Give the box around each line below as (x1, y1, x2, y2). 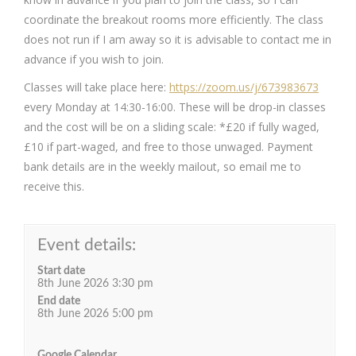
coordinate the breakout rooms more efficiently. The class (24, 12, 323, 27)
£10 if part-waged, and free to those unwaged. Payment (24, 139, 313, 154)
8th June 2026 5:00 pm (37, 308, 153, 319)
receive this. (24, 179, 84, 194)
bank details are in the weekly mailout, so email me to (24, 159, 301, 174)
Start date (37, 265, 85, 277)
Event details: (37, 237, 136, 253)
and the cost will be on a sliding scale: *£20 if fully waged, (24, 119, 319, 134)
